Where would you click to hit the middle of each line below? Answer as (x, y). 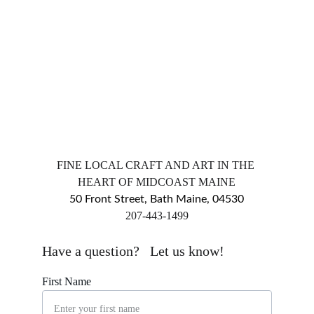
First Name (67, 281)
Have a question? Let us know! (133, 251)
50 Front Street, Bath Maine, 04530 (157, 199)
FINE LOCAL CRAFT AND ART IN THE (157, 165)
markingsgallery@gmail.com (157, 232)
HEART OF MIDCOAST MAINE (157, 182)
